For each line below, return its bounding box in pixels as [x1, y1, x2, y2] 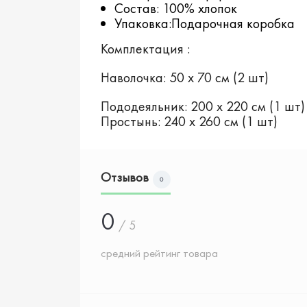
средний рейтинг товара [101, 245, 218, 260]
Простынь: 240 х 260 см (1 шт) [101, 112, 278, 130]
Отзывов [101, 168, 149, 186]
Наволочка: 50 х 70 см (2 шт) [101, 68, 269, 86]
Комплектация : [101, 39, 190, 58]
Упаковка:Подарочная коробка [114, 14, 295, 32]
